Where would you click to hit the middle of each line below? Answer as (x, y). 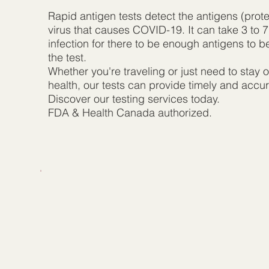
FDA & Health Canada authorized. (130, 113)
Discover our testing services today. (134, 99)
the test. (67, 58)
